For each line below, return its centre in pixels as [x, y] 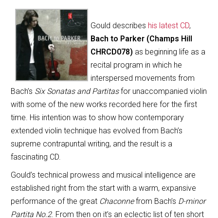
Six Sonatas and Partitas [77, 91]
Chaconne [117, 201]
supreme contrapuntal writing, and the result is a [92, 144]
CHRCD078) [112, 52]
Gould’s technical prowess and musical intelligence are [103, 175]
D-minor [192, 201]
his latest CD [169, 25]
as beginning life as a [169, 52]
